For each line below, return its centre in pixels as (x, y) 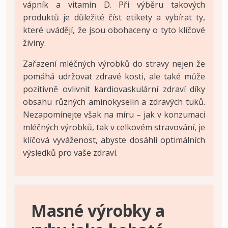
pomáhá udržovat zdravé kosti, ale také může (114, 76)
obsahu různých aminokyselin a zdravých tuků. (114, 102)
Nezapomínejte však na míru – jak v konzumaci (114, 114)
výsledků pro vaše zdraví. (70, 152)
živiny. (34, 42)
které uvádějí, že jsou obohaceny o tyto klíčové (114, 30)
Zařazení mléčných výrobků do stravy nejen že (114, 63)
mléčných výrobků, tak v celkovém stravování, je (114, 127)
